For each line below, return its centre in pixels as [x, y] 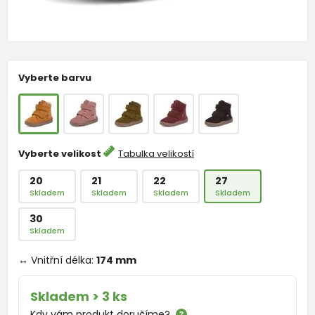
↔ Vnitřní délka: [57, 260]
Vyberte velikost [61, 153]
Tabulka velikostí [156, 153]
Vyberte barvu [55, 77]
